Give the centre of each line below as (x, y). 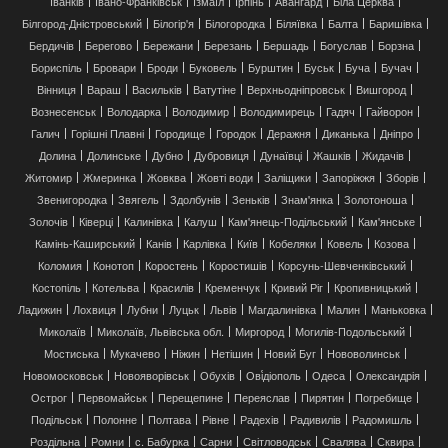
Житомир (48, 176)
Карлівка (204, 242)
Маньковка (398, 308)
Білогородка (234, 22)
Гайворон (389, 110)
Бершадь (286, 44)
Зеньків (250, 198)
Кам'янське (386, 220)
